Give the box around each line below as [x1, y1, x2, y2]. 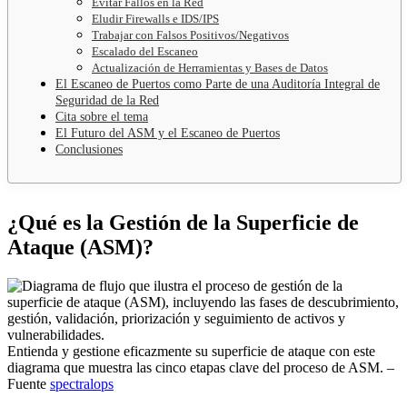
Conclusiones [55, 142, 123, 156]
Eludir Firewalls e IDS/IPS [92, 11, 219, 25]
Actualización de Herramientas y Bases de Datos [92, 60, 328, 74]
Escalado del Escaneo [92, 44, 198, 58]
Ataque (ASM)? [7, 234, 154, 259]
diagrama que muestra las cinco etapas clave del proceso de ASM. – [7, 359, 394, 375]
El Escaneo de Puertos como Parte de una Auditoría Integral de [55, 76, 380, 91]
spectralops [50, 375, 114, 392]
